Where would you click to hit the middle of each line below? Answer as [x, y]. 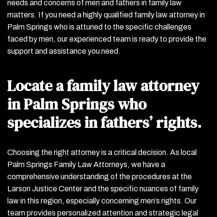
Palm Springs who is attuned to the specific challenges [99, 27]
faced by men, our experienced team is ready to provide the [107, 39]
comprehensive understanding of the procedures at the [100, 177]
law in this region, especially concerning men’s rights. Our [102, 201]
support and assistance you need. [64, 51]
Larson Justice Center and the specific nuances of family [103, 189]
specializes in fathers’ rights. [104, 123]
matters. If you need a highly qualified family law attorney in [106, 15]
